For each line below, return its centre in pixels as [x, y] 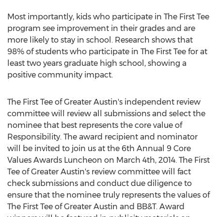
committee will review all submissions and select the [106, 114]
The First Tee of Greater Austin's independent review [104, 102]
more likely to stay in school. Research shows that [100, 40]
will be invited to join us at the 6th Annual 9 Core [99, 148]
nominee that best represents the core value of [95, 125]
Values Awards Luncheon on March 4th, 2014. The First [108, 160]
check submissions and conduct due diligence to [100, 183]
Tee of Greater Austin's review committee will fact [99, 172]
